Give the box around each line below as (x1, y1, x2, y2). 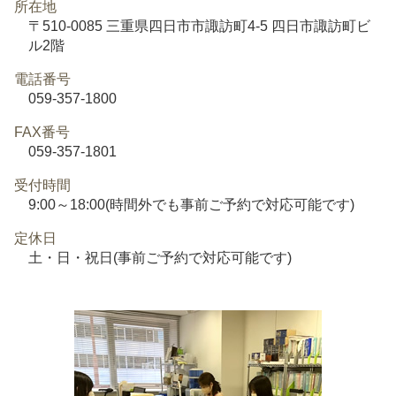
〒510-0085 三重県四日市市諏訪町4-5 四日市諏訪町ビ (28, 18, 370, 34)
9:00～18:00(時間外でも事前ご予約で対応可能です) (28, 196, 354, 212)
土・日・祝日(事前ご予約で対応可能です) (28, 249, 292, 265)
